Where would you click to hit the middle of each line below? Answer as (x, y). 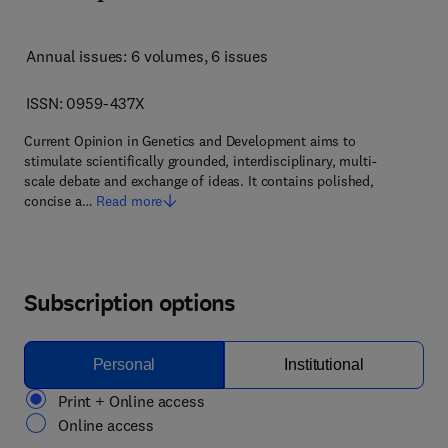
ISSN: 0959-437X (86, 103)
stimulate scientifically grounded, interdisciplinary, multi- (200, 161)
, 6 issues (235, 56)
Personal (124, 364)
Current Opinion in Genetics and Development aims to (190, 141)
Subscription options (129, 303)
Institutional (324, 364)
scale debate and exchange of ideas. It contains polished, (199, 181)
